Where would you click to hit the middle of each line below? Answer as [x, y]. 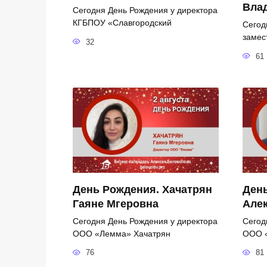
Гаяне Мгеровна [116, 204]
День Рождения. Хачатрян [142, 189]
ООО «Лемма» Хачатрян [122, 233]
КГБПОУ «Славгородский [122, 22]
